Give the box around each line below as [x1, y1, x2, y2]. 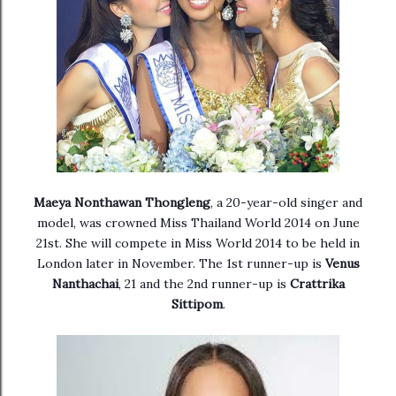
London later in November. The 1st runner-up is [36, 255, 325, 271]
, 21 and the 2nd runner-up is [118, 276, 286, 292]
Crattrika [286, 276, 345, 292]
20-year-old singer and [226, 194, 362, 210]
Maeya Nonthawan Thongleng [34, 194, 210, 210]
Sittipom [171, 296, 223, 312]
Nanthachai [51, 276, 118, 292]
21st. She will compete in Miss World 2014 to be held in [36, 235, 360, 251]
